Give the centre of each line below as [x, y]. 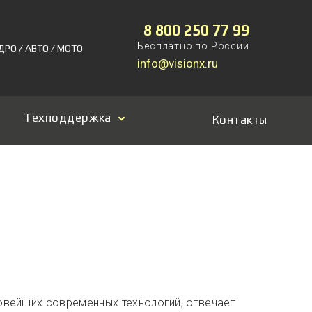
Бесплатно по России [193, 46]
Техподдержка [68, 118]
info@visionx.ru [178, 63]
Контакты [240, 120]
